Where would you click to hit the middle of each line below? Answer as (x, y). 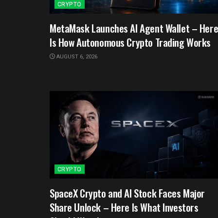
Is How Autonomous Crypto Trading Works (130, 42)
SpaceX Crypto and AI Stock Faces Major (127, 193)
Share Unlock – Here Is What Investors (124, 207)
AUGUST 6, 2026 (76, 56)
